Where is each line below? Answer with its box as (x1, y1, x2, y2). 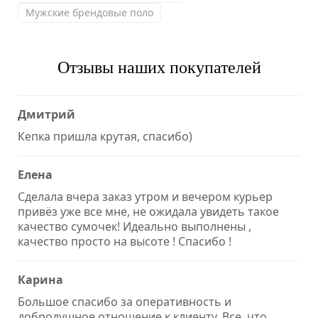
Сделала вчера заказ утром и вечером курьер (18, 188, 273, 204)
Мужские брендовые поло (26, 5, 153, 19)
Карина (18, 271, 63, 287)
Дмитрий (18, 106, 75, 122)
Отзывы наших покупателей (57, 57, 261, 77)
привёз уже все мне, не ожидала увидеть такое (18, 203, 279, 219)
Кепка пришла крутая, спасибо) (18, 128, 192, 144)
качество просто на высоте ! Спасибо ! (18, 233, 231, 249)
